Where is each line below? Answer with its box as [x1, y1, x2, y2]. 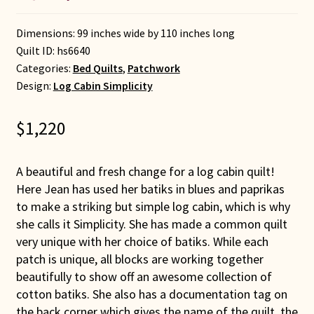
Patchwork [127, 62, 180, 76]
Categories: [15, 62, 73, 76]
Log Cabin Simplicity [53, 79, 153, 93]
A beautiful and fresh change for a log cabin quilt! [15, 163, 275, 180]
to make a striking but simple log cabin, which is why [15, 198, 290, 215]
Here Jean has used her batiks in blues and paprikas [15, 181, 285, 198]
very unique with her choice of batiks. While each [15, 233, 268, 250]
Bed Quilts [72, 62, 123, 76]
